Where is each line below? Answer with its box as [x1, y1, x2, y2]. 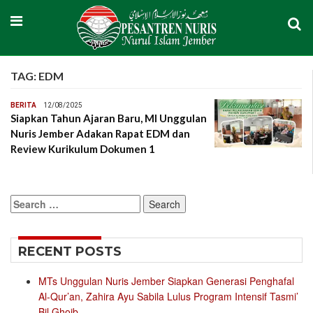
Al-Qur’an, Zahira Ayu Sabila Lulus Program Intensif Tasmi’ [38, 289, 298, 304]
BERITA [10, 101, 36, 110]
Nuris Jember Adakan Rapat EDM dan [10, 127, 190, 140]
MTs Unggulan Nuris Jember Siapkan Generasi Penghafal [38, 274, 294, 289]
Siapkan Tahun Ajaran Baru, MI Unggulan [10, 112, 207, 125]
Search [10, 195, 43, 210]
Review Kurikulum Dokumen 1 [10, 143, 155, 156]
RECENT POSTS [18, 244, 122, 260]
